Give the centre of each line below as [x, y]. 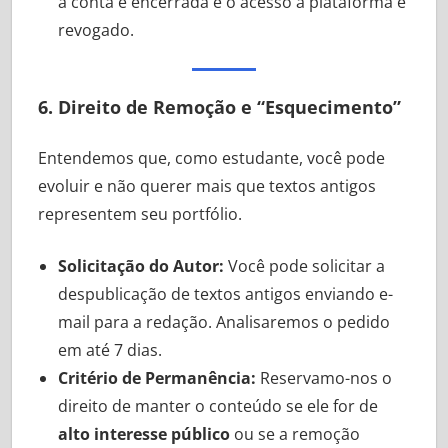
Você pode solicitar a [304, 265]
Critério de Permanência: [156, 377]
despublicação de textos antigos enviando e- [225, 293]
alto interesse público [143, 433]
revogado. [95, 29]
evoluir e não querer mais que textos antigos [206, 185]
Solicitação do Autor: [140, 265]
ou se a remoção [294, 433]
